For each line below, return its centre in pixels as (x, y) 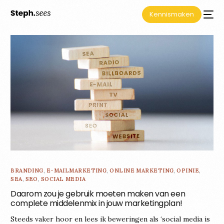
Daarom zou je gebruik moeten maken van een (98, 194)
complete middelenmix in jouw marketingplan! (96, 203)
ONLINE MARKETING (142, 171)
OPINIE (188, 171)
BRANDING (27, 171)
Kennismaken (171, 14)
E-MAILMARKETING (76, 171)
